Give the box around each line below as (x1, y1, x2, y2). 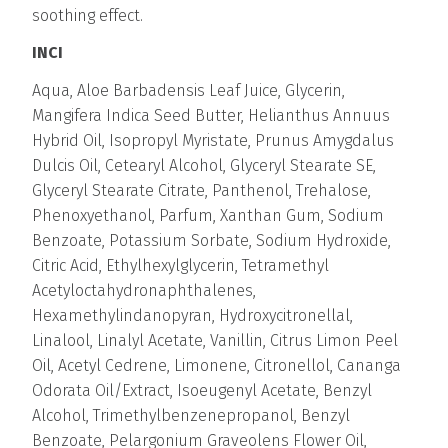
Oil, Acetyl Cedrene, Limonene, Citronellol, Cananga (32, 355, 401, 375)
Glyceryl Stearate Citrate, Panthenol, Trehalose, (32, 180, 371, 200)
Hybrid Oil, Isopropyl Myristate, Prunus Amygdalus (32, 130, 394, 150)
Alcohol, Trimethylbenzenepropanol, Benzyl (32, 405, 350, 425)
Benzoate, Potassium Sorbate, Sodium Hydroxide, (32, 230, 391, 250)
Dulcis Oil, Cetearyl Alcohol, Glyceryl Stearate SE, (32, 155, 376, 175)
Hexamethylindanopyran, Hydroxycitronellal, (32, 305, 353, 325)
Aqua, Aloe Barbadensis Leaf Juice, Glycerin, (32, 80, 345, 100)
